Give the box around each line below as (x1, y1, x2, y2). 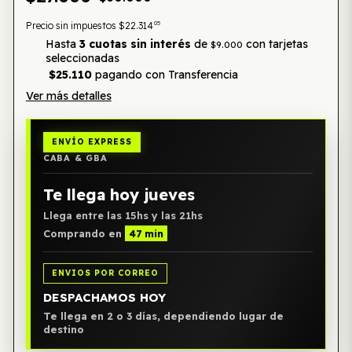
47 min (128, 227, 163, 240)
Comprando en (42, 227, 125, 240)
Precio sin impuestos (25, 20, 119, 31)
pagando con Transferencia (91, 68, 238, 82)
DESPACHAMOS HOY (42, 290, 166, 305)
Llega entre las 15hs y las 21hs (42, 209, 203, 222)
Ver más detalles (25, 89, 112, 103)
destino (42, 323, 84, 335)
